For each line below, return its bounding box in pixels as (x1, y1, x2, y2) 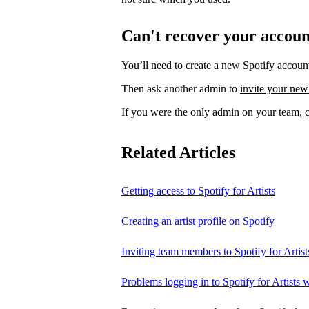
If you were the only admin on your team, (121, 106, 305, 119)
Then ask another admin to (121, 83, 240, 95)
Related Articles (121, 143, 235, 162)
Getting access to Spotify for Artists (121, 185, 275, 197)
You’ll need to (121, 59, 186, 72)
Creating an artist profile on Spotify (121, 215, 275, 228)
